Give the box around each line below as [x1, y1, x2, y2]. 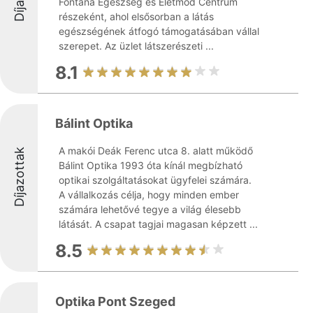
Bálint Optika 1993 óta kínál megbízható [59, 159, 242, 171]
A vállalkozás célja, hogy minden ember [59, 189, 239, 201]
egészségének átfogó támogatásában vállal [59, 25, 259, 37]
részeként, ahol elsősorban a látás [59, 10, 214, 22]
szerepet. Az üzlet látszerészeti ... [59, 40, 214, 52]
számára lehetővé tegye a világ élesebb [59, 203, 241, 215]
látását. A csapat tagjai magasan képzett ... [59, 218, 258, 230]
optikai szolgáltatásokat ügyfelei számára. [59, 174, 252, 186]
